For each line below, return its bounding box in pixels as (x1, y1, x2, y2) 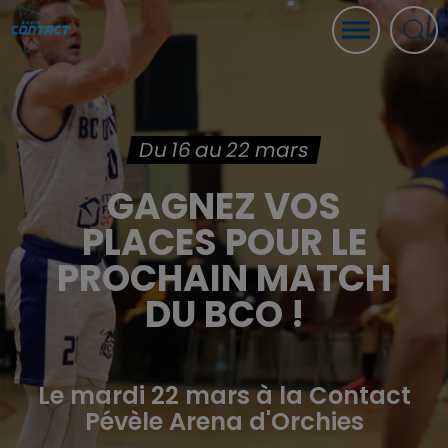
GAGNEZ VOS (107, 181, 341, 232)
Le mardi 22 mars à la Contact (37, 379, 411, 412)
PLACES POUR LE (81, 217, 367, 268)
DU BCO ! (144, 289, 304, 340)
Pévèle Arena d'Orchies (84, 405, 364, 438)
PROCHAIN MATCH (57, 253, 391, 304)
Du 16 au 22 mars (136, 136, 312, 164)
